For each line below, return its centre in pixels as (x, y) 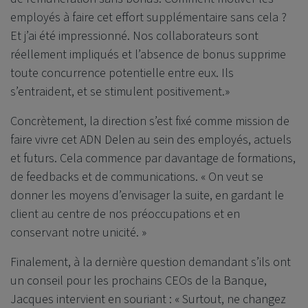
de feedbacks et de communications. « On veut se (137, 177)
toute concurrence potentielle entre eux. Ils (122, 73)
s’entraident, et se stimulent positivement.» (120, 91)
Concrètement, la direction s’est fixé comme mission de (150, 121)
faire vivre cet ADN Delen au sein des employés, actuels (151, 140)
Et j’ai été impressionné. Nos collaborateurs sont (134, 36)
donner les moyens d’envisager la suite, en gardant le (147, 195)
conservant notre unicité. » (78, 232)
